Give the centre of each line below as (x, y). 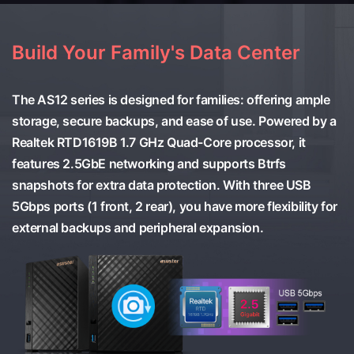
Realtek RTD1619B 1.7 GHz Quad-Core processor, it (159, 143)
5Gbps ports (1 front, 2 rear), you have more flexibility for (175, 207)
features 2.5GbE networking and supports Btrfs (149, 164)
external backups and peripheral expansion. (138, 228)
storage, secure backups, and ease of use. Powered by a (174, 121)
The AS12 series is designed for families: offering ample (171, 100)
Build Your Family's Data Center (156, 53)
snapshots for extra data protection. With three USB (162, 185)
